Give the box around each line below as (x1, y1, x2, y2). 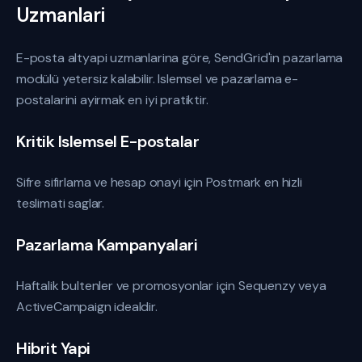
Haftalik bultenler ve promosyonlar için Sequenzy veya (16, 277, 326, 294)
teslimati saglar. (16, 195, 105, 212)
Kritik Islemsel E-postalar (16, 131, 199, 152)
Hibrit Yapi (16, 338, 90, 359)
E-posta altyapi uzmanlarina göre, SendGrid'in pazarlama (16, 49, 343, 66)
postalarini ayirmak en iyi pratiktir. (16, 91, 208, 108)
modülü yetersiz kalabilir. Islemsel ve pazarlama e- (16, 70, 299, 87)
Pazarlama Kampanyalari (16, 234, 197, 255)
